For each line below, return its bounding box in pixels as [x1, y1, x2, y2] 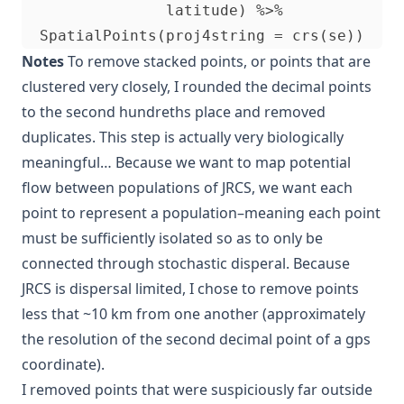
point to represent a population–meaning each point [22, 202, 381, 223]
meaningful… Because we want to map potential [22, 151, 351, 172]
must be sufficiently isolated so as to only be [22, 227, 323, 248]
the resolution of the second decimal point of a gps [22, 328, 371, 349]
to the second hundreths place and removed [22, 101, 326, 122]
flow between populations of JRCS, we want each [22, 177, 353, 197]
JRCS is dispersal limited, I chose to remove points [22, 278, 359, 298]
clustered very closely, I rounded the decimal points [22, 76, 372, 96]
